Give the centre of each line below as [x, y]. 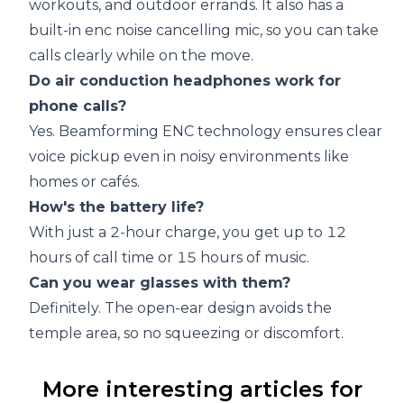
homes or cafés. [84, 182]
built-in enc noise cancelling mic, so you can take [204, 31]
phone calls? [78, 106]
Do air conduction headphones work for [185, 81]
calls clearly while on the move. [141, 56]
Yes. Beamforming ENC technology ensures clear [206, 132]
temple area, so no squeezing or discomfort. [186, 334]
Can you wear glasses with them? [160, 283]
